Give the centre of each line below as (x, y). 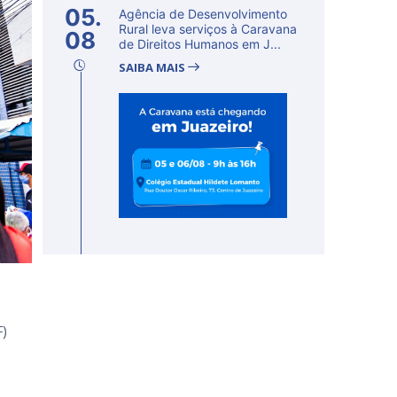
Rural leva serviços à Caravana (208, 29)
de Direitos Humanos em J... (200, 44)
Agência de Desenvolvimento (203, 14)
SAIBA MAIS (153, 67)
